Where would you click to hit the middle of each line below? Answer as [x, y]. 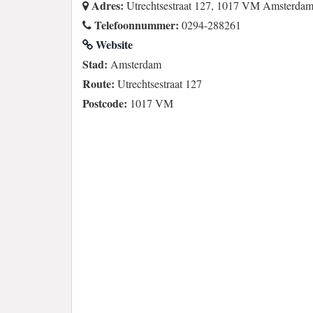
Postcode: [105, 103]
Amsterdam [134, 64]
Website [113, 44]
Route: [99, 83]
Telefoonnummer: [135, 24]
